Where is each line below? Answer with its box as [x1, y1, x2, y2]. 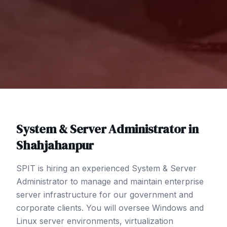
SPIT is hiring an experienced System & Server [16, 163, 197, 173]
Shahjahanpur [16, 136, 94, 154]
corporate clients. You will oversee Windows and [16, 202, 204, 213]
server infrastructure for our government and [16, 189, 193, 200]
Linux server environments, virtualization [16, 215, 173, 226]
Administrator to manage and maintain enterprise [16, 176, 204, 186]
